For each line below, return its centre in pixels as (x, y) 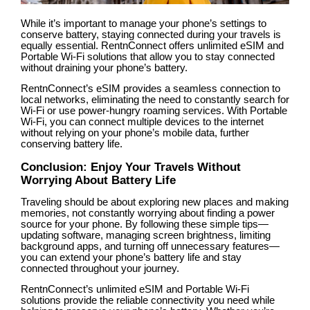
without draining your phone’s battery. (104, 68)
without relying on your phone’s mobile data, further (135, 133)
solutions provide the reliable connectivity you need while (148, 301)
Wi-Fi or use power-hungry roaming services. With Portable (154, 111)
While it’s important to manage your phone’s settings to (144, 24)
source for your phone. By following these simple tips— (145, 225)
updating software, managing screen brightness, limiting (146, 236)
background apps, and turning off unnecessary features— (150, 247)
